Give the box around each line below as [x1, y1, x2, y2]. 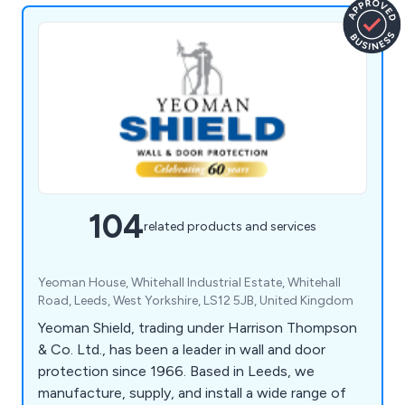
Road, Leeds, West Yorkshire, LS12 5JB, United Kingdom [38, 292, 353, 308]
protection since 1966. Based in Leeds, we [38, 362, 315, 380]
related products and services [144, 219, 316, 235]
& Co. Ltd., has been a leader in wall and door [38, 340, 325, 358]
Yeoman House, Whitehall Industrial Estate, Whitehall [38, 274, 341, 290]
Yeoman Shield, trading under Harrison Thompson [38, 318, 357, 336]
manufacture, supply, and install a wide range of [38, 383, 346, 401]
